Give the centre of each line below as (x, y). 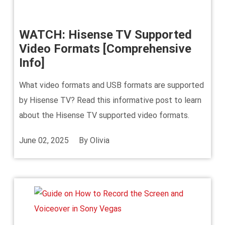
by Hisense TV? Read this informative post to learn (110, 100)
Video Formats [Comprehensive (105, 49)
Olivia (100, 140)
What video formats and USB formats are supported (111, 85)
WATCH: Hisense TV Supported (105, 35)
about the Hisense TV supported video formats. (104, 115)
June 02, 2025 (44, 140)
